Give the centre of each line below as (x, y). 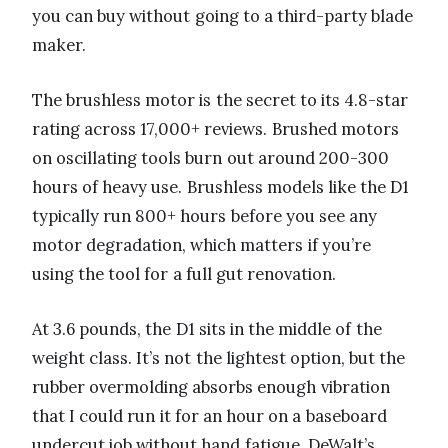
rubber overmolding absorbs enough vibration (211, 386)
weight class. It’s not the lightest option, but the (219, 357)
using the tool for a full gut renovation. (184, 273)
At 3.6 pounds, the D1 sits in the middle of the (207, 328)
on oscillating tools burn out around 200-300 (210, 157)
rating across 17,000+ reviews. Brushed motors (215, 128)
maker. (59, 44)
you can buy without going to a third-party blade (223, 15)
